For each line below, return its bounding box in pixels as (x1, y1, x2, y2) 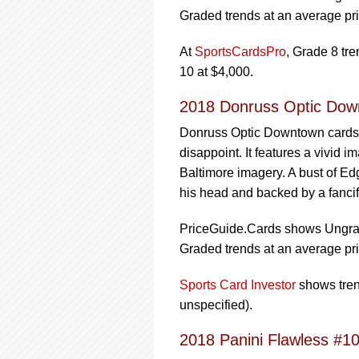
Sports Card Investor (179, 278, 296, 292)
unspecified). (179, 298, 252, 312)
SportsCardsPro (195, 45, 286, 58)
